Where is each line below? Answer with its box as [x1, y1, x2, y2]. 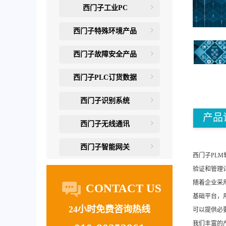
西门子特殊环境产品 [73, 27, 137, 35]
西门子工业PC [82, 4, 128, 12]
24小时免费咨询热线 [69, 204, 150, 214]
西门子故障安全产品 [73, 50, 137, 58]
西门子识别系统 [80, 97, 130, 104]
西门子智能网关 [80, 143, 130, 151]
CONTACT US [83, 182, 161, 195]
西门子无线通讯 [80, 120, 130, 128]
